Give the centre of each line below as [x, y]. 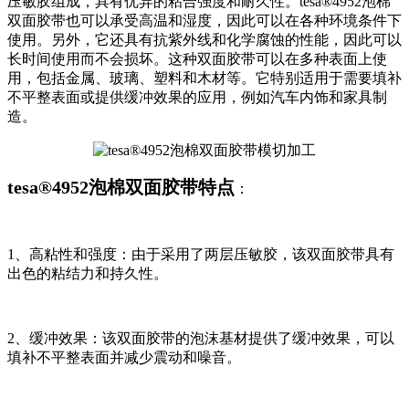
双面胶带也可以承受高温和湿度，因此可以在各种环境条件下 [204, 21]
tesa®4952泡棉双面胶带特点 [121, 188]
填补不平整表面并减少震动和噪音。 [124, 358]
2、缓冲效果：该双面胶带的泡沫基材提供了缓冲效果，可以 [201, 339]
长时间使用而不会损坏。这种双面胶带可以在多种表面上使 [197, 59]
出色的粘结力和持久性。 [88, 274]
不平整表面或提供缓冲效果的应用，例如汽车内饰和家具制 [197, 98]
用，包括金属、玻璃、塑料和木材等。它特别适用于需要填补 [204, 79]
